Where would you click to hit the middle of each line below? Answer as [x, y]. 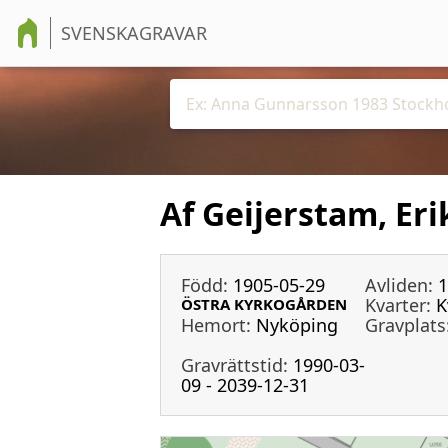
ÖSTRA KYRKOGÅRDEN [264, 304]
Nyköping [297, 324]
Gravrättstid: [234, 364]
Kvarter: [398, 304]
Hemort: [216, 324]
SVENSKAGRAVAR [134, 33]
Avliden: [399, 284]
